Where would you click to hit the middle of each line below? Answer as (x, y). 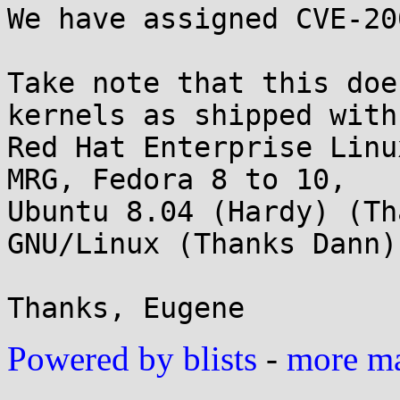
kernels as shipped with (202, 115)
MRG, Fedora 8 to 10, (177, 179)
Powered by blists (132, 358)
